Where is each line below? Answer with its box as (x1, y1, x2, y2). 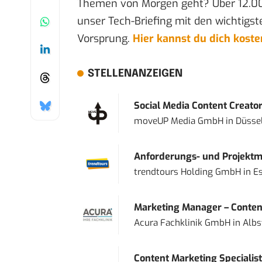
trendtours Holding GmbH (133, 166, 241, 178)
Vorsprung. (77, 32, 133, 46)
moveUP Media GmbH (133, 115, 223, 127)
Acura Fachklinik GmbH (133, 217, 230, 229)
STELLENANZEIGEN (87, 68, 182, 80)
